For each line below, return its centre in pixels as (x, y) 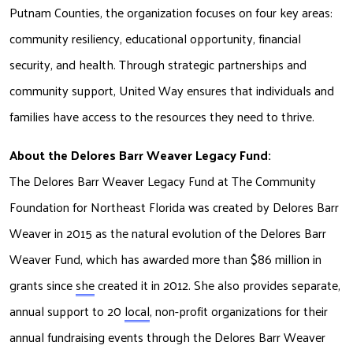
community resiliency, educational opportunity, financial (155, 39)
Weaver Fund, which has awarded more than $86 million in (165, 259)
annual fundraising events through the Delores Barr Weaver (167, 337)
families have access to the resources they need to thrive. (163, 117)
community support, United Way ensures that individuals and (172, 91)
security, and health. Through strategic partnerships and (158, 65)
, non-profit (179, 311)
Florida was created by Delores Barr (244, 207)
